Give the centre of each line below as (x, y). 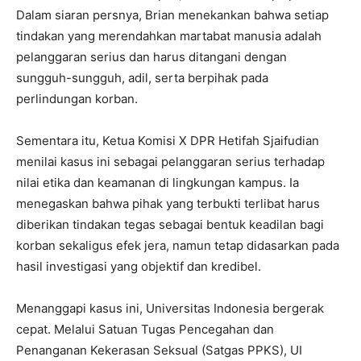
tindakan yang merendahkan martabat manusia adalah (169, 35)
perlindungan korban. (77, 98)
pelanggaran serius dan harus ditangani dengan (151, 56)
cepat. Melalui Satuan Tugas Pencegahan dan (145, 329)
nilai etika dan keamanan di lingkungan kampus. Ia (158, 182)
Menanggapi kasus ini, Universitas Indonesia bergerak (170, 308)
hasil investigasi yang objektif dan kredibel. (139, 266)
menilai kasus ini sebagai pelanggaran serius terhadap (170, 161)
